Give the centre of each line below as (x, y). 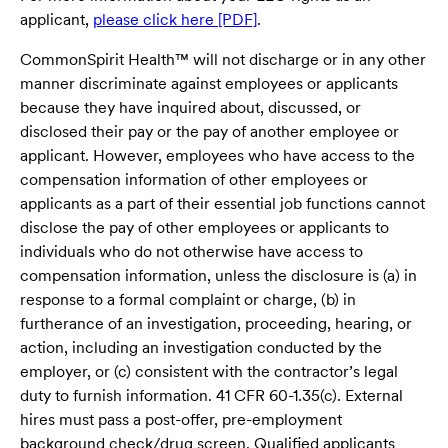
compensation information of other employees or (194, 180)
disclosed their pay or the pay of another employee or (209, 132)
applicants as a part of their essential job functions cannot (222, 204)
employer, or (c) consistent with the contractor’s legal (209, 372)
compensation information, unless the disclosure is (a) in (218, 276)
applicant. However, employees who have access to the (217, 156)
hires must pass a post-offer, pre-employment (181, 420)
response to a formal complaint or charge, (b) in (188, 300)
